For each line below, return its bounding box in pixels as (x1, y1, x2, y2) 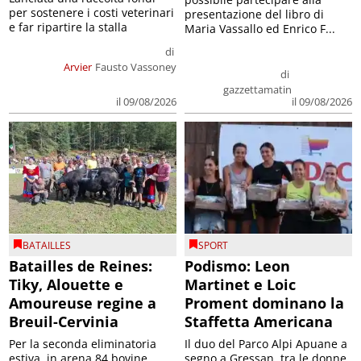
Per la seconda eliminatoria (9, 335, 157, 351)
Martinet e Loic (185, 274, 296, 294)
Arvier (64, 60, 92, 75)
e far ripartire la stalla (9, 19, 128, 35)
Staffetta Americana (185, 311, 333, 331)
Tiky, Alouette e (9, 274, 124, 294)
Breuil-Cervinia (9, 311, 119, 331)
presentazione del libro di (185, 6, 324, 23)
